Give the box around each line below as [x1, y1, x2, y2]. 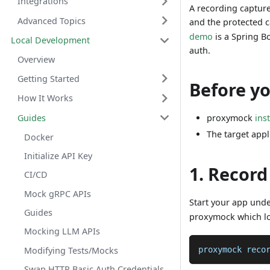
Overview [17, 54, 55, 66]
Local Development [10, 34, 90, 46]
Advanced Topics [17, 14, 86, 27]
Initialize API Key [24, 149, 92, 162]
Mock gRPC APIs [24, 187, 91, 199]
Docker [24, 131, 54, 143]
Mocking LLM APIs [24, 225, 100, 237]
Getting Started [17, 72, 80, 84]
